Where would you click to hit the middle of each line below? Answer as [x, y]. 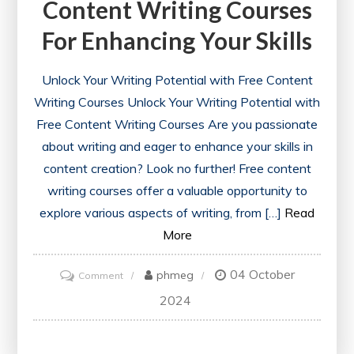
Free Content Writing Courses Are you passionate [177, 124]
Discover [142, 296]
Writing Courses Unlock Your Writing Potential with [177, 102]
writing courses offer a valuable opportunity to [177, 191]
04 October [262, 275]
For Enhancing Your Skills [177, 41]
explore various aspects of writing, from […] [160, 213]
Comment [100, 276]
